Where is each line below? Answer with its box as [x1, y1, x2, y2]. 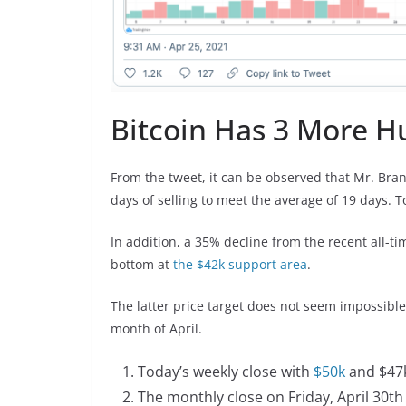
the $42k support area [173, 256, 307, 274]
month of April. [111, 320, 202, 338]
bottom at [111, 256, 173, 274]
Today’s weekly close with [138, 362, 314, 382]
